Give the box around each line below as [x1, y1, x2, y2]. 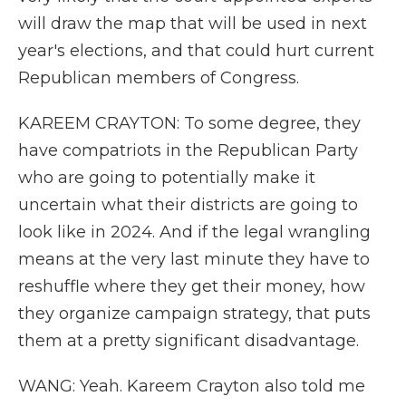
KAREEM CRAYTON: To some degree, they [18, 113, 361, 133]
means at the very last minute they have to [18, 249, 370, 269]
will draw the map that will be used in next [18, 14, 367, 34]
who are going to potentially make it [18, 168, 315, 188]
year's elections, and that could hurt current [18, 41, 374, 61]
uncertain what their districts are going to [18, 195, 358, 215]
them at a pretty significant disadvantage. [18, 331, 359, 351]
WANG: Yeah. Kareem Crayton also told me [18, 376, 365, 396]
